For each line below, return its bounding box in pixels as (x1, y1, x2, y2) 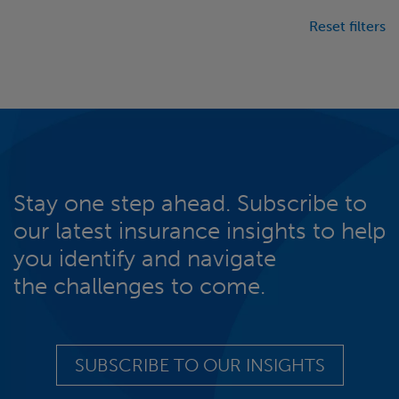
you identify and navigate (13, 244, 276, 273)
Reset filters (309, 17, 386, 35)
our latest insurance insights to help (13, 216, 386, 245)
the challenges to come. (13, 272, 265, 300)
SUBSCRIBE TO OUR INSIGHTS (74, 354, 325, 376)
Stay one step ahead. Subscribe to (13, 189, 367, 217)
